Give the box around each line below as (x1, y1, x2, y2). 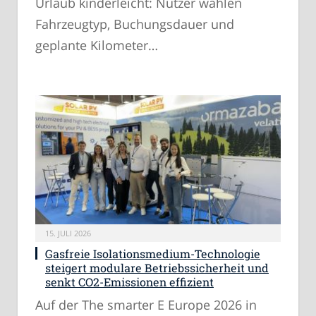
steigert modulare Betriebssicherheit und (45, 260, 269, 276)
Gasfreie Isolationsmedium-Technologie (45, 246, 260, 262)
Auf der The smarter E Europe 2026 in (35, 296, 257, 314)
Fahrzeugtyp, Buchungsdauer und (35, 15, 234, 32)
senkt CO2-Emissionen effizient (45, 274, 214, 290)
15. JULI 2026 (45, 228, 91, 239)
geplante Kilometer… (35, 36, 158, 54)
